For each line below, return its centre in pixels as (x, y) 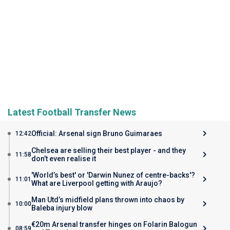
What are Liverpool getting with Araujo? (97, 183)
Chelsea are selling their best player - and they (109, 150)
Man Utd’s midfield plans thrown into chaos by (108, 199)
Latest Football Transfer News (72, 112)
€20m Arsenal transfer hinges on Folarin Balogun (114, 224)
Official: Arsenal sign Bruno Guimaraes (97, 133)
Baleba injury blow (62, 208)
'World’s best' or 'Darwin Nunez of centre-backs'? (113, 175)
